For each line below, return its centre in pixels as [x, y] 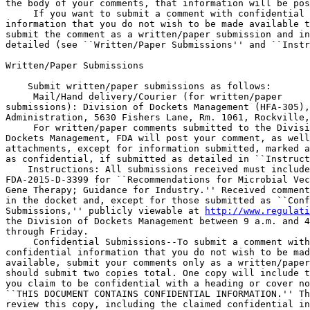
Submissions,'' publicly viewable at [105, 211]
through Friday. [47, 231]
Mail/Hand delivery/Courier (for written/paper [158, 97]
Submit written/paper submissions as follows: [138, 86]
